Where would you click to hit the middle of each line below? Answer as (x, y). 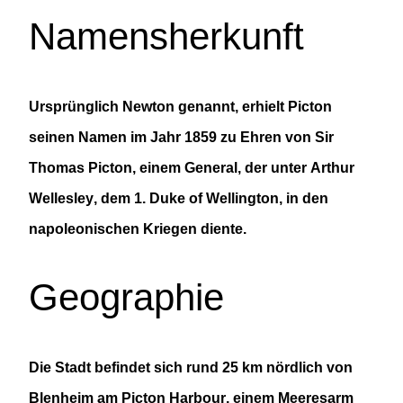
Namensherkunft (166, 37)
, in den (304, 198)
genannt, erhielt (231, 107)
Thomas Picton (81, 168)
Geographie (126, 298)
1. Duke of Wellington (206, 198)
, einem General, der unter (221, 168)
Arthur (332, 168)
